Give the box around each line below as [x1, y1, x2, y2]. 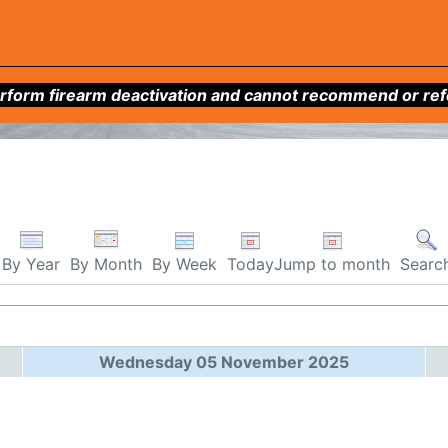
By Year [2, 254, 60, 275]
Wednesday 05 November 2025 [99, 351, 349, 372]
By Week [152, 253, 217, 274]
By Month [70, 254, 142, 275]
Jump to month [274, 253, 390, 274]
